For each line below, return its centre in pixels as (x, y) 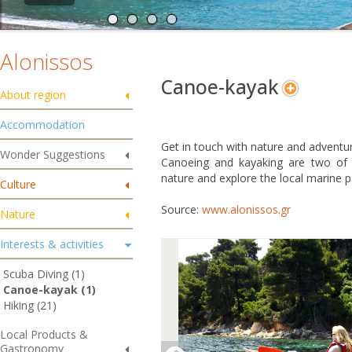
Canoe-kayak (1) (49, 290)
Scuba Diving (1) (44, 274)
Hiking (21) (30, 305)
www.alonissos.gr (246, 209)
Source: (181, 209)
